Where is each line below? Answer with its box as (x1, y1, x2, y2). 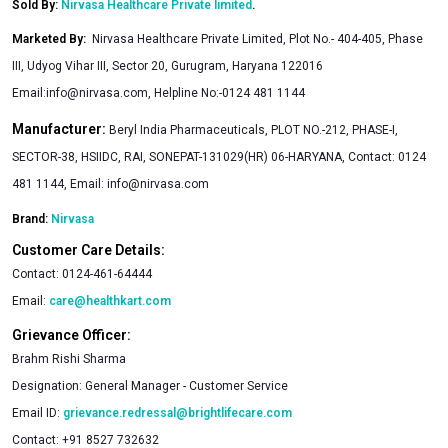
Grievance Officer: (12, 326, 131, 343)
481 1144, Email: (12, 176, 107, 191)
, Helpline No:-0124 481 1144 (148, 85, 305, 100)
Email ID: (12, 405, 60, 420)
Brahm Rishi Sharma (12, 351, 126, 366)
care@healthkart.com (49, 293, 171, 308)
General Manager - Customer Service (85, 378, 288, 393)
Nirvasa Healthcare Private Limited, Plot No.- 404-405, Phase (92, 31, 423, 46)
